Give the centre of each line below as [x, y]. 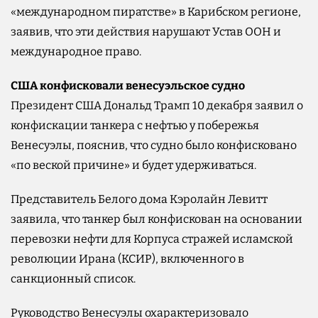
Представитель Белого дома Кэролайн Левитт [139, 199]
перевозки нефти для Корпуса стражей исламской [152, 238]
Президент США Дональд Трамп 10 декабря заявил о [157, 105]
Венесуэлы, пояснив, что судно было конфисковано [154, 145]
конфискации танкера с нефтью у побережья [135, 125]
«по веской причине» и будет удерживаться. [133, 165]
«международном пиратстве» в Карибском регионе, [156, 11]
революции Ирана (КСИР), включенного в [127, 258]
